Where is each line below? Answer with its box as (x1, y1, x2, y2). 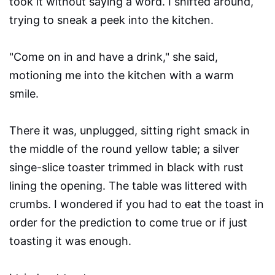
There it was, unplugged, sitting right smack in (9, 124, 250, 137)
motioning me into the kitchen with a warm (9, 69, 234, 82)
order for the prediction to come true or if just (9, 216, 247, 230)
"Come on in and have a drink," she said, (9, 50, 218, 64)
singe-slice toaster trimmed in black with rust (9, 161, 244, 174)
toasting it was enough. (9, 234, 131, 248)
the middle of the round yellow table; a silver (9, 142, 239, 156)
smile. (9, 87, 39, 101)
